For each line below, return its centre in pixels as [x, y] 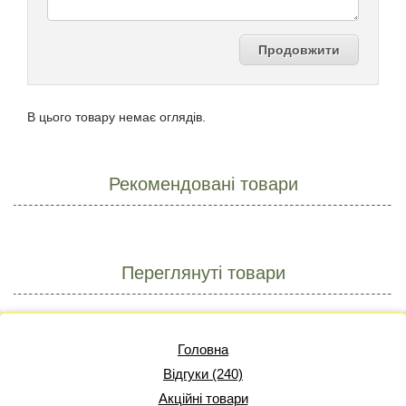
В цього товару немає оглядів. [116, 117]
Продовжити [299, 50]
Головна [203, 350]
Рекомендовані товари [203, 184]
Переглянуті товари [203, 273]
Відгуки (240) [203, 374]
